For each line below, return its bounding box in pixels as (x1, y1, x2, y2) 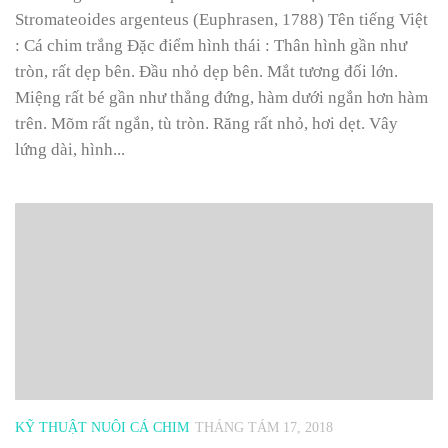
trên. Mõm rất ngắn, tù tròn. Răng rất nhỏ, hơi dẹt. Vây (15, 113, 398, 133)
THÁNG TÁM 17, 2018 (195, 419, 333, 435)
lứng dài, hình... (15, 139, 125, 159)
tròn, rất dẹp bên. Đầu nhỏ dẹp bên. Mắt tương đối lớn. (15, 61, 398, 81)
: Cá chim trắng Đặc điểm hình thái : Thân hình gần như (15, 35, 407, 55)
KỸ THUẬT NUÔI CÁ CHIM (15, 419, 189, 435)
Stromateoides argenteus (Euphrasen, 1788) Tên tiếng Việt (15, 9, 428, 29)
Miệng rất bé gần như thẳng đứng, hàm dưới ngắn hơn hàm (15, 87, 428, 107)
